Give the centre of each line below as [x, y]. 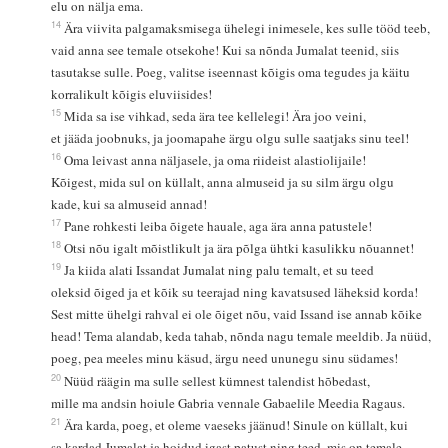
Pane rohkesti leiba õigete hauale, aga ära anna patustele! [218, 226]
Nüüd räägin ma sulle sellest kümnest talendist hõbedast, [219, 381]
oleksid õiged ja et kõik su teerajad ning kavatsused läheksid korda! [237, 292]
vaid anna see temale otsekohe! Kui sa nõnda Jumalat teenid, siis [227, 50]
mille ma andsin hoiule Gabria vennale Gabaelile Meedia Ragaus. [228, 403]
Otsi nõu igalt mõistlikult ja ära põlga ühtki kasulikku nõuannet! [239, 248]
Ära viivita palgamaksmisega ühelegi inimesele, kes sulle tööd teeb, [249, 28]
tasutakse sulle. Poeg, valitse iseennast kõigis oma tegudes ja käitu [233, 72]
